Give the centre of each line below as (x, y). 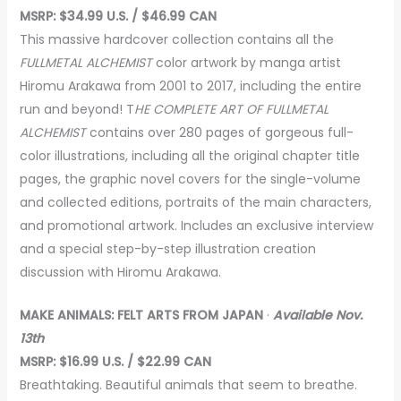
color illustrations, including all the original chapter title (189, 156)
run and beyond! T (77, 110)
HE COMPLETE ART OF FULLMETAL (231, 110)
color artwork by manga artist (246, 63)
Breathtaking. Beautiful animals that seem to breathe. (188, 385)
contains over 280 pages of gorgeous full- (221, 133)
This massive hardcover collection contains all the (176, 40)
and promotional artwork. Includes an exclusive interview (196, 226)
